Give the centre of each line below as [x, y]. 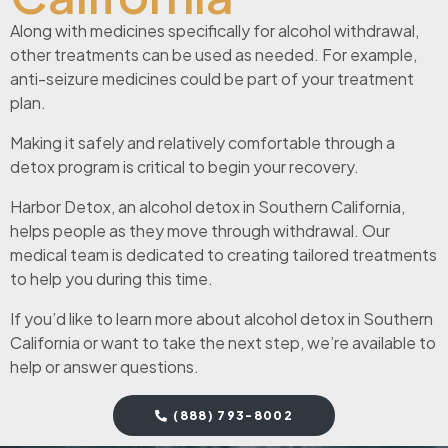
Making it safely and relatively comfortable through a [202, 142]
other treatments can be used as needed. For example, [213, 54]
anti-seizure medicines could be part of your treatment [212, 78]
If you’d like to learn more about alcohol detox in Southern [221, 318]
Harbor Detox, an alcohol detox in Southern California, [207, 206]
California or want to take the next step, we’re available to [223, 342]
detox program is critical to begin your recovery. [184, 166]
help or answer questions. [106, 366]
